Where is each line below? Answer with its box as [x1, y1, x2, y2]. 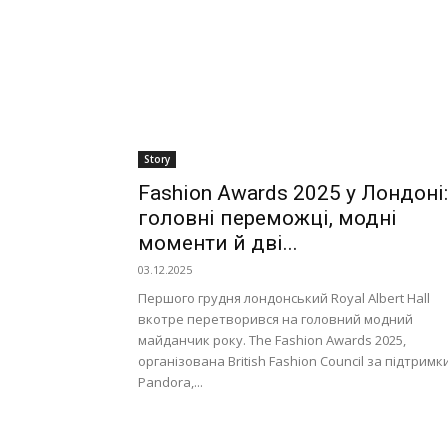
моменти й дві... [138, 231, 298, 256]
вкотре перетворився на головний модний [138, 310, 413, 329]
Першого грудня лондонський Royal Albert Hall [138, 289, 430, 308]
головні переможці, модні [138, 206, 397, 231]
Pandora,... [138, 373, 203, 392]
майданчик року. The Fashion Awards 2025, [138, 331, 406, 350]
